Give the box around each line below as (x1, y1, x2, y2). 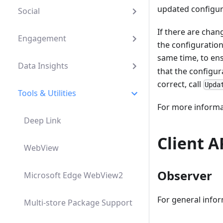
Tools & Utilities (18, 88, 76, 99)
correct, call (157, 78, 203, 90)
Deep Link (24, 115, 61, 126)
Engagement (18, 33, 66, 44)
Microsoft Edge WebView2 (24, 170, 123, 181)
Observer (157, 167, 212, 184)
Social (18, 5, 40, 16)
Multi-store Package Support (24, 197, 132, 208)
